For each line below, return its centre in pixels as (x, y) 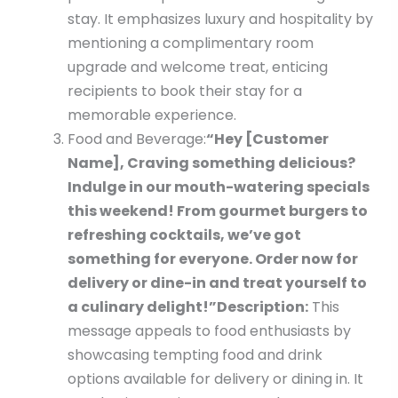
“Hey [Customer (267, 139)
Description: (262, 307)
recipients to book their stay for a (184, 92)
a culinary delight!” (142, 307)
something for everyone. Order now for (212, 259)
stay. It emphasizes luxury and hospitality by (220, 20)
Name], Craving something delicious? (211, 163)
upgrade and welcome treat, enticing (197, 68)
